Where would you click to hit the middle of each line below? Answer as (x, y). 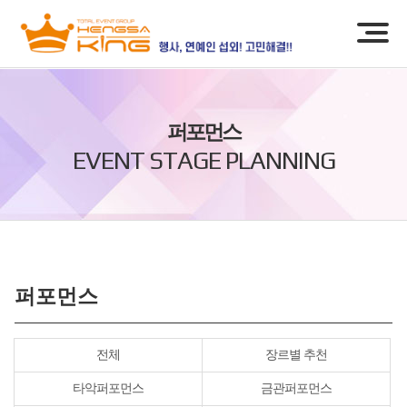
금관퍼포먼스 (296, 388)
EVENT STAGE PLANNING (203, 160)
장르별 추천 (296, 355)
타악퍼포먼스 (108, 388)
